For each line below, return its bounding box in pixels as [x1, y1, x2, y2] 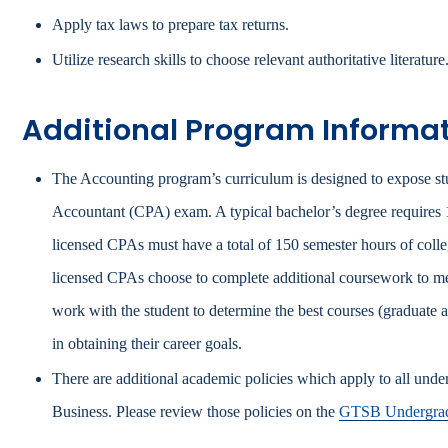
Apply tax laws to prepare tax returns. [52, 16, 289, 33]
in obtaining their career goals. [52, 335, 242, 352]
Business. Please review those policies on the [52, 403, 339, 420]
